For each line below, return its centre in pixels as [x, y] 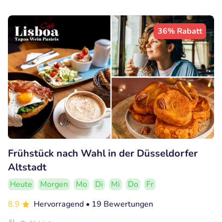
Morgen [54, 185]
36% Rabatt [180, 31]
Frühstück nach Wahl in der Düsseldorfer [103, 154]
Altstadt [27, 167]
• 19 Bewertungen [119, 204]
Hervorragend [60, 204]
